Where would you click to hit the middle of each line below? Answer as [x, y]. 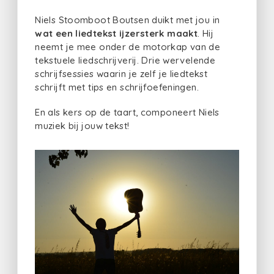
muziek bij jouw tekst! [83, 125]
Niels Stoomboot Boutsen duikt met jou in [128, 20]
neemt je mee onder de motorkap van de [128, 46]
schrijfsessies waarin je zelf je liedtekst [121, 73]
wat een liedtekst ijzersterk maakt [116, 33]
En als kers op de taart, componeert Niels [127, 112]
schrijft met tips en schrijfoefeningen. [117, 87]
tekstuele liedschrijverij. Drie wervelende [125, 60]
